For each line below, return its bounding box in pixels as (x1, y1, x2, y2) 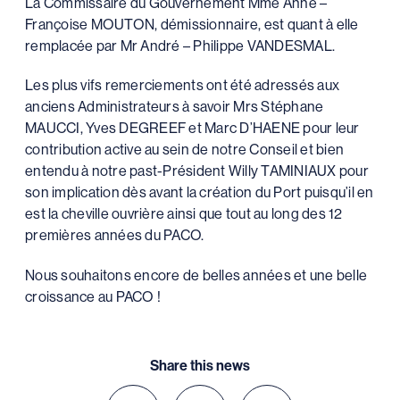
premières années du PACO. (25, 226, 204, 245)
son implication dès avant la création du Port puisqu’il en (25, 183, 374, 202)
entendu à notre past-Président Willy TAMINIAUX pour (25, 162, 369, 180)
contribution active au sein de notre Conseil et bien (25, 140, 344, 159)
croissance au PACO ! (25, 287, 161, 305)
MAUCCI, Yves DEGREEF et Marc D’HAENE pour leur (25, 119, 360, 137)
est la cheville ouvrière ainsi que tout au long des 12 (25, 204, 343, 223)
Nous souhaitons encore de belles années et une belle (25, 265, 367, 284)
